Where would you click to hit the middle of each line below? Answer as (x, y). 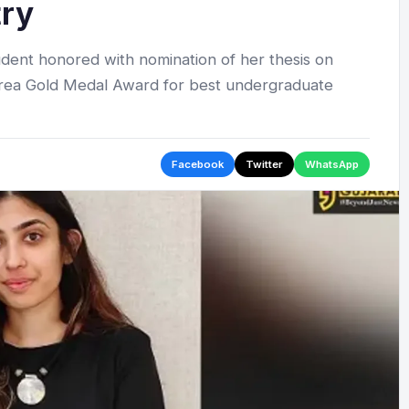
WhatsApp (332, 164)
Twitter (264, 164)
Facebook (198, 164)
